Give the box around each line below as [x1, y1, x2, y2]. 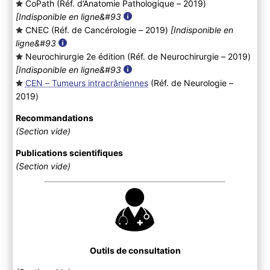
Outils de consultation [89, 245, 181, 256]
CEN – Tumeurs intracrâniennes [25, 77, 148, 88]
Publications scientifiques [15, 147, 123, 158]
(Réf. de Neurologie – [148, 77, 233, 88]
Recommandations [15, 112, 93, 123]
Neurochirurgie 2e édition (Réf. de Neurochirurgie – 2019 [25, 51, 248, 61]
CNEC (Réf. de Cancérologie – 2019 [25, 24, 165, 35]
